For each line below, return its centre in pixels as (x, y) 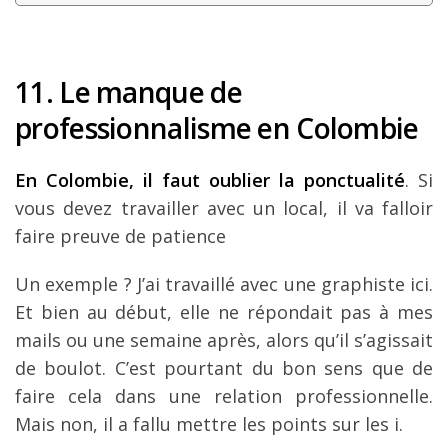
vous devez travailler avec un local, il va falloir (224, 208)
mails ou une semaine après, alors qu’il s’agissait (224, 340)
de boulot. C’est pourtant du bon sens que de (224, 368)
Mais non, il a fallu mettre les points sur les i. (209, 424)
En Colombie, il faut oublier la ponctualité (210, 180)
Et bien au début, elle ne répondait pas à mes (224, 312)
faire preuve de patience (120, 236)
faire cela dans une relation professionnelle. (224, 396)
